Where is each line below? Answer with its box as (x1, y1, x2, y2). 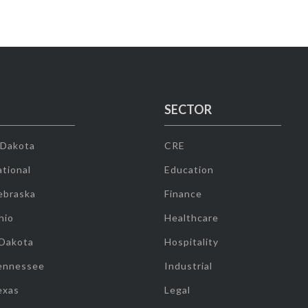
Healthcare (164, 212, 219, 223)
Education (164, 164, 214, 175)
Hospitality (164, 236, 219, 247)
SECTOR (164, 102, 212, 117)
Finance (164, 188, 202, 199)
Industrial (164, 260, 212, 272)
